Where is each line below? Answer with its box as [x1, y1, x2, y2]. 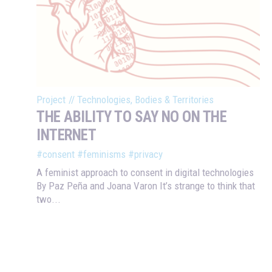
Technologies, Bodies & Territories [77, 93, 214, 106]
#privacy [128, 148, 163, 161]
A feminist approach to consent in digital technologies [36, 166, 254, 179]
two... [36, 193, 61, 206]
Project [36, 93, 66, 106]
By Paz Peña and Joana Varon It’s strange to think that [36, 180, 255, 192]
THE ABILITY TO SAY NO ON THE [36, 108, 226, 126]
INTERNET [36, 126, 96, 144]
